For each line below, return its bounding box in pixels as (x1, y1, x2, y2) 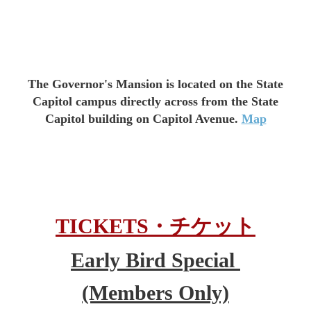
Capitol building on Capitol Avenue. (44, 112, 238, 126)
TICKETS (56, 215, 149, 237)
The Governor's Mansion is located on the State (28, 77, 283, 91)
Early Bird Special (71, 249, 240, 271)
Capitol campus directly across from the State (33, 94, 278, 108)
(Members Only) (82, 281, 229, 304)
